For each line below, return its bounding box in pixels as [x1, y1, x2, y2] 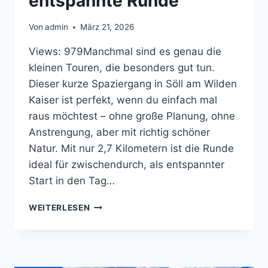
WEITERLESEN [29, 203, 90, 213]
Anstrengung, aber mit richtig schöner [29, 126, 210, 139]
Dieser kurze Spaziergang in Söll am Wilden [29, 78, 237, 90]
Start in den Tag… [29, 175, 115, 187]
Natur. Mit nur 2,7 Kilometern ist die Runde [29, 142, 234, 155]
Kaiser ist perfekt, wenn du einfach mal [29, 94, 217, 106]
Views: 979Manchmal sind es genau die [29, 45, 221, 58]
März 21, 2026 [80, 22, 135, 32]
